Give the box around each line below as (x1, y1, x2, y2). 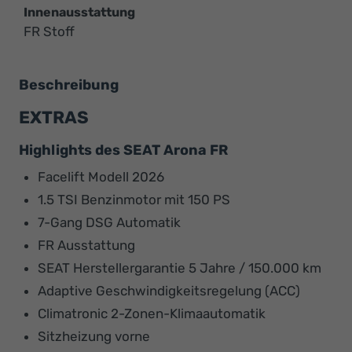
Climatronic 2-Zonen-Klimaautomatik (38, 305, 266, 321)
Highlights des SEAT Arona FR (19, 141, 228, 159)
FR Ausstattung (38, 236, 135, 253)
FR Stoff (24, 23, 75, 39)
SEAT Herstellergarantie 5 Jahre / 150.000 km (38, 259, 321, 276)
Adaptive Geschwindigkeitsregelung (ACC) (38, 282, 300, 299)
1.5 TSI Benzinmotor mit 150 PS (38, 191, 230, 207)
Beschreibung (19, 75, 119, 93)
